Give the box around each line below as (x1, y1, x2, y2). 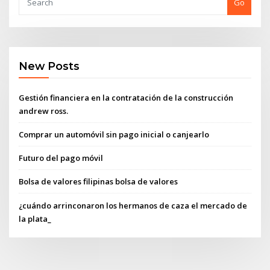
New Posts (19, 60, 80, 73)
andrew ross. (19, 105, 69, 116)
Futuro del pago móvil (19, 152, 104, 164)
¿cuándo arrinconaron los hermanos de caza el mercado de (19, 199, 248, 211)
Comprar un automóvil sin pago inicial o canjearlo (19, 128, 210, 140)
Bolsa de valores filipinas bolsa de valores (19, 176, 178, 187)
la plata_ (19, 213, 52, 224)
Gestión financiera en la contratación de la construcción (19, 92, 234, 103)
